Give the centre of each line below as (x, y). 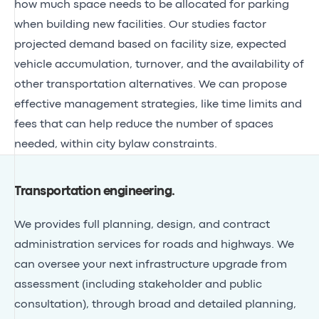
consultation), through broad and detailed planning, (155, 304)
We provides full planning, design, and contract (142, 225)
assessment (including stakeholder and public (138, 284)
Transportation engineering (93, 192)
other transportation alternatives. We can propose (151, 84)
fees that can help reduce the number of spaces (144, 124)
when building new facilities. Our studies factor (140, 25)
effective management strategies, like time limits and (158, 104)
